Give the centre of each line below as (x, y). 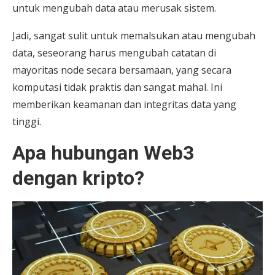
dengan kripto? (78, 178)
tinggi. (27, 121)
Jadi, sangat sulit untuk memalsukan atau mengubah (134, 35)
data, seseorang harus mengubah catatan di (114, 52)
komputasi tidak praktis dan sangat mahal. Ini (117, 87)
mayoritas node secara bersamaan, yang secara (122, 70)
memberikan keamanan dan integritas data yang (124, 104)
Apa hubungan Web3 (103, 153)
